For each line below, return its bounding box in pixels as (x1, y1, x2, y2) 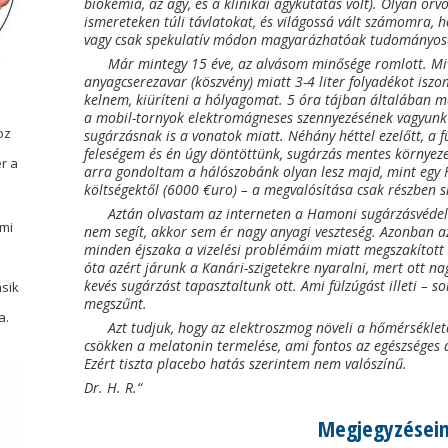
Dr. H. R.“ (84, 378, 143, 397)
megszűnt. (84, 294, 148, 313)
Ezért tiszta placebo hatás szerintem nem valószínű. (84, 354, 408, 373)
